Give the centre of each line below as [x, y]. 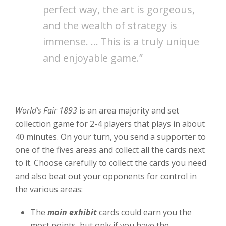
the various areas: [49, 189]
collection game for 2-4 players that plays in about [110, 123]
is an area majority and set [128, 110]
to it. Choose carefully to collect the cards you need [111, 163]
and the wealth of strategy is [110, 26]
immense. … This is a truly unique [121, 42]
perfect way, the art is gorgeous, [119, 10]
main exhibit [72, 212]
